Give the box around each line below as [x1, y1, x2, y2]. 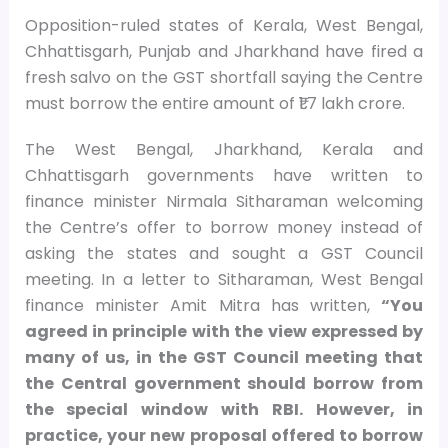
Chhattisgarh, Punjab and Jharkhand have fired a [24, 40, 424, 64]
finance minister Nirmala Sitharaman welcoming [24, 189, 424, 213]
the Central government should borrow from [24, 371, 424, 395]
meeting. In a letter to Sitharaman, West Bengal [24, 267, 424, 291]
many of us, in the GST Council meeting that [24, 345, 424, 369]
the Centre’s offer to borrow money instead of [24, 215, 424, 239]
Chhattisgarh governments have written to [24, 163, 424, 187]
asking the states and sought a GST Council [24, 241, 424, 265]
